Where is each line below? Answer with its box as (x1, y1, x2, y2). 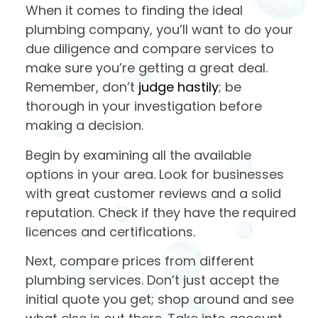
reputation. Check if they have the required (26, 203, 296, 221)
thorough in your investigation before (26, 97, 262, 116)
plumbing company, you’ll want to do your (26, 21, 293, 39)
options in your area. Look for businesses (26, 165, 284, 183)
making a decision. (26, 116, 143, 135)
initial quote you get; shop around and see (26, 290, 294, 309)
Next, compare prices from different (26, 252, 254, 270)
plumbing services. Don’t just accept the (26, 271, 279, 290)
